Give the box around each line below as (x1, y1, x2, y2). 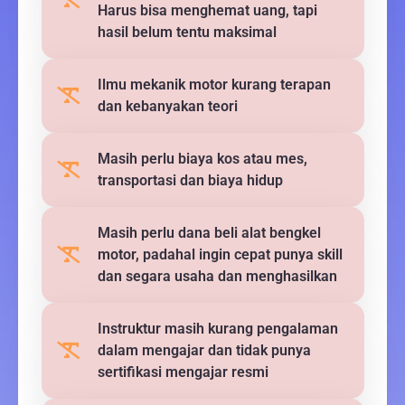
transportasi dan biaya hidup (97, 171, 283, 189)
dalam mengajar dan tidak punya (97, 341, 311, 359)
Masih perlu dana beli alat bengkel (97, 223, 321, 241)
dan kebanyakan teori (97, 97, 238, 115)
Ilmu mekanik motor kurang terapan (97, 75, 331, 93)
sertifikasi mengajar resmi (97, 363, 268, 381)
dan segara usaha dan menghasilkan (97, 267, 337, 285)
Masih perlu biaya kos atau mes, (97, 149, 307, 167)
